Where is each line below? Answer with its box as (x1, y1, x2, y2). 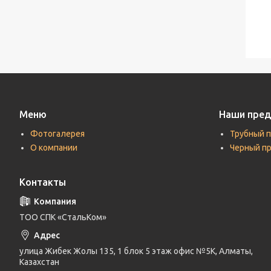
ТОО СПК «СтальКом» (19, 212, 106, 222)
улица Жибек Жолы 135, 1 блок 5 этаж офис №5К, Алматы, (19, 246, 253, 256)
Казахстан (19, 257, 59, 267)
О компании (30, 143, 77, 152)
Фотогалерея (30, 129, 85, 139)
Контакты (19, 177, 66, 188)
